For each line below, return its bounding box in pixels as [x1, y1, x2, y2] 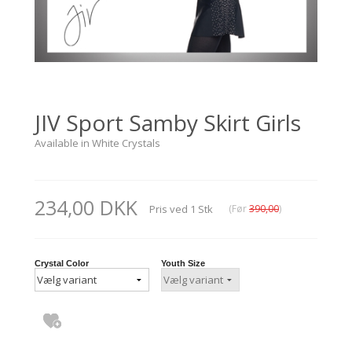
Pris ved [149, 201, 188, 216]
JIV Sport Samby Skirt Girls [35, 107, 301, 137]
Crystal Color [35, 258, 89, 268]
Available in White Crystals [35, 135, 160, 150]
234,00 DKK [35, 193, 137, 221]
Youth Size [161, 258, 205, 268]
